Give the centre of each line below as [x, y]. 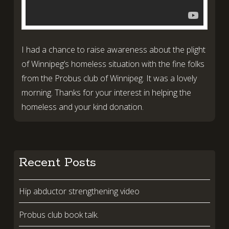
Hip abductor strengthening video [79, 191]
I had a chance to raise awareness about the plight [113, 49]
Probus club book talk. [59, 214]
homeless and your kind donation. [82, 107]
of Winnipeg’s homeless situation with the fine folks [113, 64]
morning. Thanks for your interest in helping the [106, 92]
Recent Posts [57, 163]
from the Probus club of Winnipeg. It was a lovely [109, 78]
